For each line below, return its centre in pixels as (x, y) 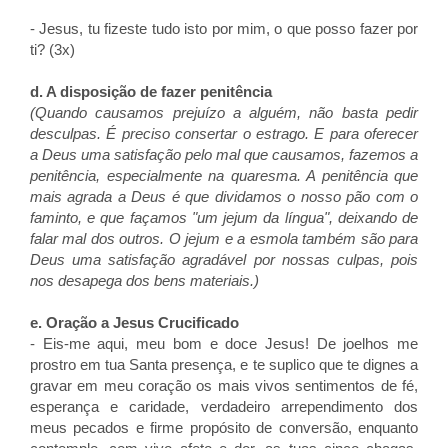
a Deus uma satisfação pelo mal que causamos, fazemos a (224, 154)
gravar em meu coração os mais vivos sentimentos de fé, (224, 385)
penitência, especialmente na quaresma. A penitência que (224, 175)
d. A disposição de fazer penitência (151, 91)
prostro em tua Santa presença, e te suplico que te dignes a (224, 364)
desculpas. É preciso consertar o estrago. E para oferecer (224, 133)
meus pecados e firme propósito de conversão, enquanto (224, 427)
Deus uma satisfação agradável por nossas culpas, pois (224, 259)
